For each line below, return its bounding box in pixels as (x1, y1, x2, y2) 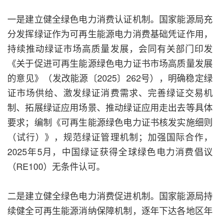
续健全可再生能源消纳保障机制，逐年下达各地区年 (7, 204, 213, 217)
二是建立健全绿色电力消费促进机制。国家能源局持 (7, 189, 213, 202)
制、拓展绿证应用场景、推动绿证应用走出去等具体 (7, 101, 213, 114)
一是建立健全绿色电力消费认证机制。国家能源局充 (7, 12, 213, 26)
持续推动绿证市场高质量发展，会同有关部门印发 (7, 42, 213, 55)
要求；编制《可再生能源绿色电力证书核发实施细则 (7, 115, 213, 129)
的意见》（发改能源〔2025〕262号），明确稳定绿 (7, 71, 213, 84)
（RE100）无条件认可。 (7, 160, 105, 173)
